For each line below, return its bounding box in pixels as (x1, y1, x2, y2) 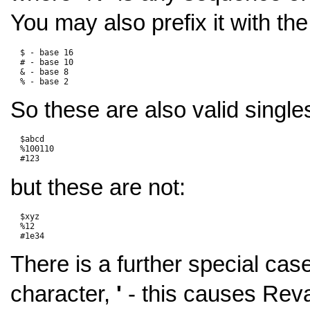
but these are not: (10, 174, 185, 200)
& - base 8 (10, 66, 69, 77)
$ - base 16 (10, 47, 73, 57)
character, (10, 282, 116, 307)
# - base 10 (10, 57, 73, 67)
